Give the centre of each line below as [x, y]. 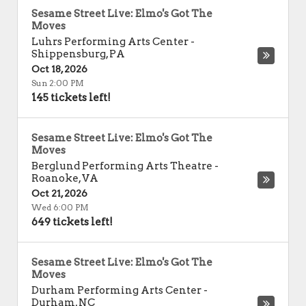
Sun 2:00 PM [58, 83]
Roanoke [55, 178]
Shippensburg [69, 54]
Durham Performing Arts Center [116, 290]
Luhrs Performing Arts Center [110, 42]
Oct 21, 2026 [59, 193]
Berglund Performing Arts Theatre [122, 166]
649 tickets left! [72, 222]
